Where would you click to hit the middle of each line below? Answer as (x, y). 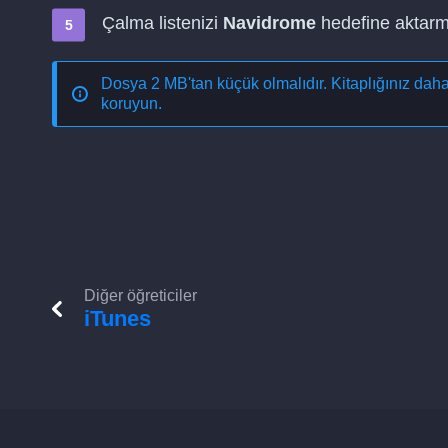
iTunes (117, 318)
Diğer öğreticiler (140, 295)
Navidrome (269, 23)
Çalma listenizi (162, 23)
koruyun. (131, 103)
